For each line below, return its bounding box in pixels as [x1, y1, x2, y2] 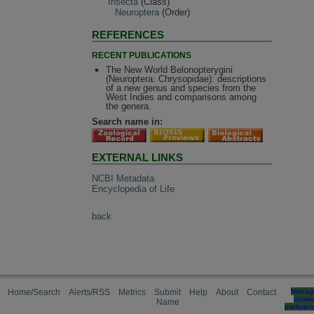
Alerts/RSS [69, 287, 110, 297]
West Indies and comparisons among [105, 91, 257, 102]
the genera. [105, 100, 151, 111]
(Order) [159, 7, 191, 18]
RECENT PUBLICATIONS [92, 50, 192, 61]
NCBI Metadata [92, 173, 155, 184]
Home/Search [8, 287, 60, 297]
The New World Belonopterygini [105, 64, 233, 75]
